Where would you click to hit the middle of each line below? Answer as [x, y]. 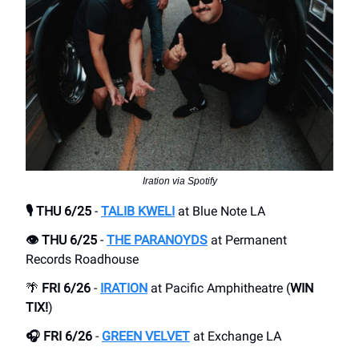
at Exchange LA [236, 337]
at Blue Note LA [220, 212]
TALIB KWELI [138, 212]
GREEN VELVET [146, 337]
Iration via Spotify [179, 182]
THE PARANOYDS [157, 240]
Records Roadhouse [82, 260]
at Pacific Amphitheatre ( [219, 288]
